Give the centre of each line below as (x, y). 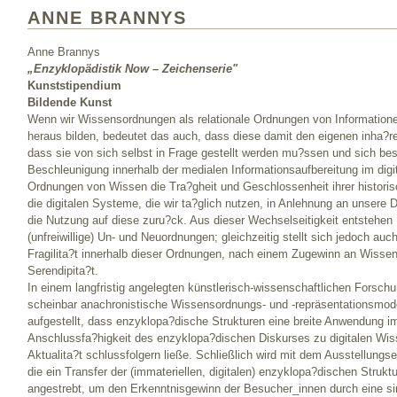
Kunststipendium (74, 86)
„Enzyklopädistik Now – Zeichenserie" (132, 69)
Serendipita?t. (63, 271)
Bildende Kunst (70, 103)
